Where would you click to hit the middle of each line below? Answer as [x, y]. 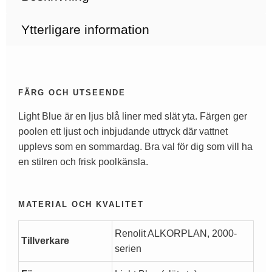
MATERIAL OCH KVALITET [81, 205]
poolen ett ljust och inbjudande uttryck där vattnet [123, 132]
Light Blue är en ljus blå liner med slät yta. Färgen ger [133, 117]
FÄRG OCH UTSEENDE [72, 93]
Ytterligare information [86, 29]
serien [128, 249]
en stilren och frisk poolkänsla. [83, 162]
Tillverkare [45, 241]
